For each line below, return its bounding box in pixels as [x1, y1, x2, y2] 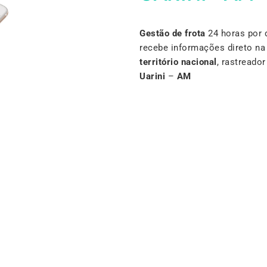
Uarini [139, 70, 165, 82]
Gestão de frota [139, 27, 206, 39]
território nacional [139, 56, 217, 67]
